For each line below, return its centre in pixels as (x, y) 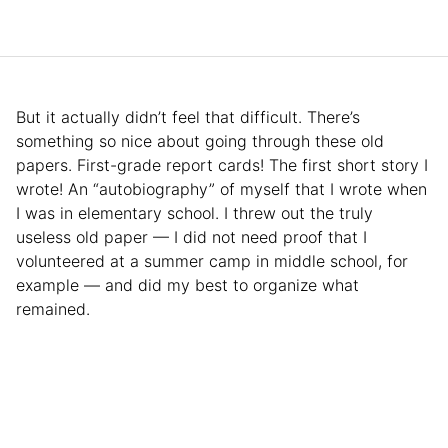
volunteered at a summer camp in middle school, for (212, 260)
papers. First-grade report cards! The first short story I (222, 164)
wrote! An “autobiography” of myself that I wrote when (221, 188)
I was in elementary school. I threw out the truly (194, 212)
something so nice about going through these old (200, 140)
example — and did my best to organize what (187, 284)
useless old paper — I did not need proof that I (191, 236)
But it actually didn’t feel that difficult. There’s (188, 116)
